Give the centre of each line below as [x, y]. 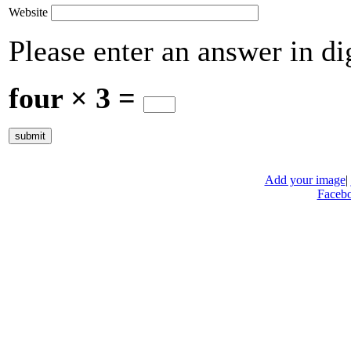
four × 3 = [76, 98]
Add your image [305, 179]
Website [28, 13]
